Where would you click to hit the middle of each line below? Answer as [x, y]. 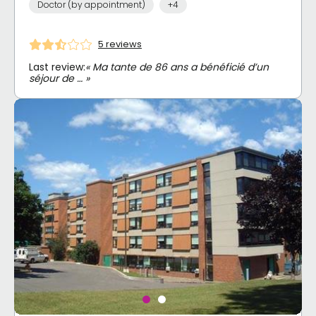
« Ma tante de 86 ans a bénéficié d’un [177, 67]
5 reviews [120, 44]
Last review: [57, 67]
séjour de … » [59, 78]
